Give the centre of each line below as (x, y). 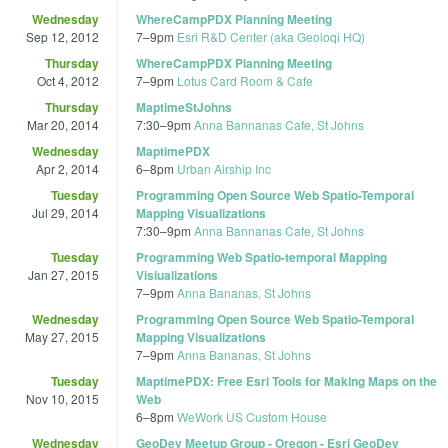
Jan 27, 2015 (63, 274)
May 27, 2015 (62, 336)
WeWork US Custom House (252, 416)
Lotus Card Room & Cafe (245, 80)
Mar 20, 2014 (63, 124)
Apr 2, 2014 (67, 168)
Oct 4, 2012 (68, 80)
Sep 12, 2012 (62, 36)
